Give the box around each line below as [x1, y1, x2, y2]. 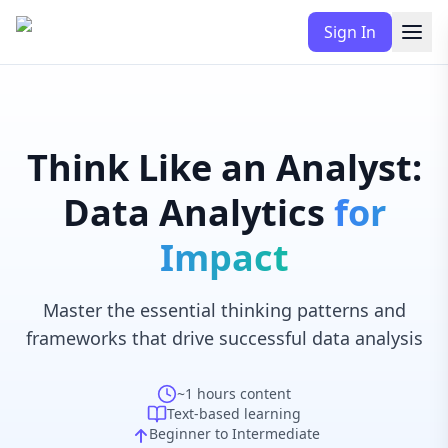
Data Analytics [62, 188, 325, 237]
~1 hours [177, 384, 236, 403]
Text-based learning [167, 404, 301, 423]
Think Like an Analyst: [26, 143, 422, 192]
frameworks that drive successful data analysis [25, 326, 423, 350]
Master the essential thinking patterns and [42, 298, 406, 322]
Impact [159, 233, 289, 282]
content [236, 384, 291, 403]
